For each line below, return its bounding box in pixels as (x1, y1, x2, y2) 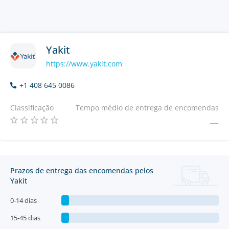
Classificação (10, 103, 54, 112)
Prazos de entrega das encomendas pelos (10, 166, 153, 175)
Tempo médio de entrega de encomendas (76, 103, 219, 112)
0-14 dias (10, 196, 37, 205)
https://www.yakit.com (46, 58, 122, 68)
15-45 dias (10, 213, 40, 222)
